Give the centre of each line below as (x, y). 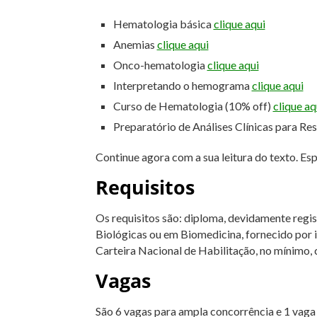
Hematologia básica (163, 23)
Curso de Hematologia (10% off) (193, 105)
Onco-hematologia (160, 64)
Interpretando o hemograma (182, 85)
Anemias (135, 44)
